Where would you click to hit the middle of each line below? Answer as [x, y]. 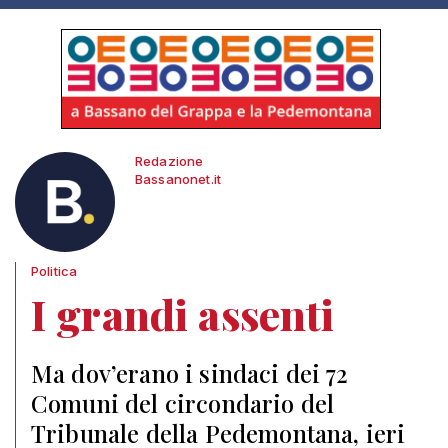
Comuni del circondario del [183, 403]
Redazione [169, 161]
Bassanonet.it [178, 179]
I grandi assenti [183, 314]
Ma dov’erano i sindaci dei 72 [190, 373]
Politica [54, 271]
